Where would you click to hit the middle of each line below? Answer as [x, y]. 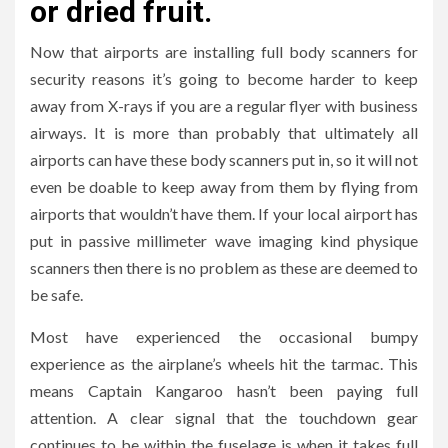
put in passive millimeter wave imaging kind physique [224, 240]
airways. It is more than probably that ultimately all [224, 132]
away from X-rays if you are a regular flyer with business [224, 105]
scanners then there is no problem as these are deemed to [224, 267]
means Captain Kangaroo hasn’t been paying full [224, 390]
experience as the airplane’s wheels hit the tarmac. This [224, 363]
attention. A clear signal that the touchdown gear [224, 417]
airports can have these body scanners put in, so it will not [224, 159]
